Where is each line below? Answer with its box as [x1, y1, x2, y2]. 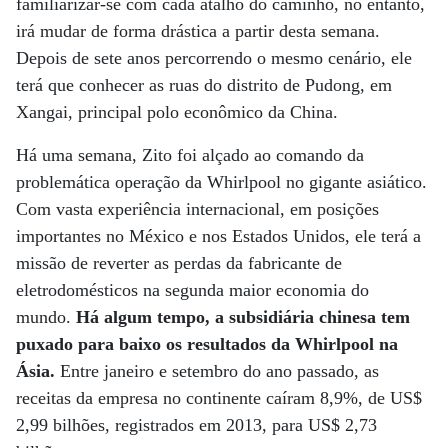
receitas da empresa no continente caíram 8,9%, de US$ [16, 388, 422, 408]
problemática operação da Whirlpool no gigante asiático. [16, 172, 427, 192]
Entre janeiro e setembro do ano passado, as [55, 361, 379, 381]
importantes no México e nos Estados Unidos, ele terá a [16, 226, 421, 246]
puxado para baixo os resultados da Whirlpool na [16, 334, 398, 354]
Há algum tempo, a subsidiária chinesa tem [76, 307, 410, 327]
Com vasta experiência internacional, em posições [16, 199, 379, 219]
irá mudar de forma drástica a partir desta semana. [16, 21, 380, 41]
